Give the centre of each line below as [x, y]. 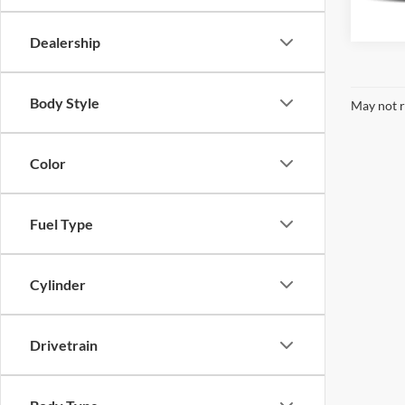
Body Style [65, 103]
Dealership [65, 42]
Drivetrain [64, 345]
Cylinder [58, 284]
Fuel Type [61, 224]
